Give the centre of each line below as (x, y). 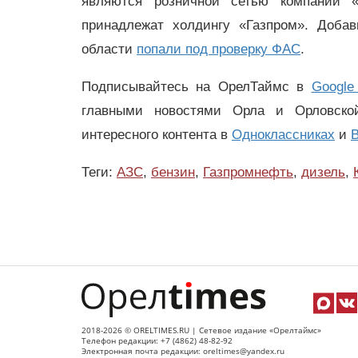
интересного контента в (157, 135)
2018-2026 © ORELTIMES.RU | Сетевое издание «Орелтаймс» (201, 330)
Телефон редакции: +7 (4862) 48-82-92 (157, 340)
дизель (323, 172)
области (109, 50)
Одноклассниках (283, 135)
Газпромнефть (248, 172)
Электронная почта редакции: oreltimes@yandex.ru (183, 351)
